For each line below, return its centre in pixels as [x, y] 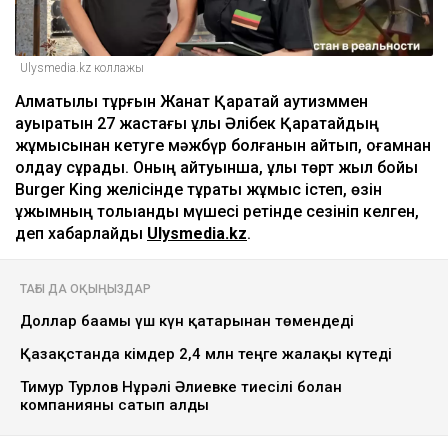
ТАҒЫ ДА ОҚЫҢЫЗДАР [85, 289]
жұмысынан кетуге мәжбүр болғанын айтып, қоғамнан [223, 146]
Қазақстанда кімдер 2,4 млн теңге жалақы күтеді [206, 354]
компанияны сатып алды [114, 405]
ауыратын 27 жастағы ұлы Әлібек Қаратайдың [197, 124]
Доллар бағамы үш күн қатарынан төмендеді [187, 321]
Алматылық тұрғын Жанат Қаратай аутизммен [191, 102]
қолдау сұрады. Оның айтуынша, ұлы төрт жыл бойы [216, 168]
